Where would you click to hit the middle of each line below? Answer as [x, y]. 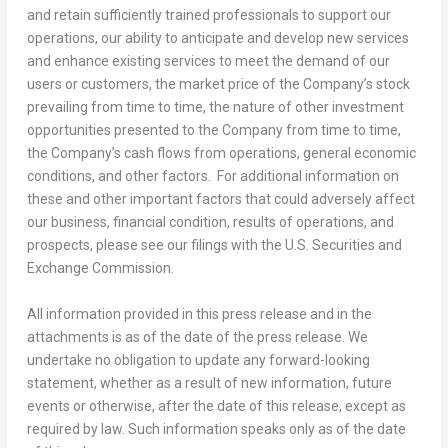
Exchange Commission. [100, 268]
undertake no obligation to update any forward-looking [198, 359]
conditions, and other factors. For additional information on [212, 176]
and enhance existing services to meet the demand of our [208, 61]
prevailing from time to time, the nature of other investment [215, 107]
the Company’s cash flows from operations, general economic [221, 153]
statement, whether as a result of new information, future [209, 382]
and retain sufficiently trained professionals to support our [208, 15]
